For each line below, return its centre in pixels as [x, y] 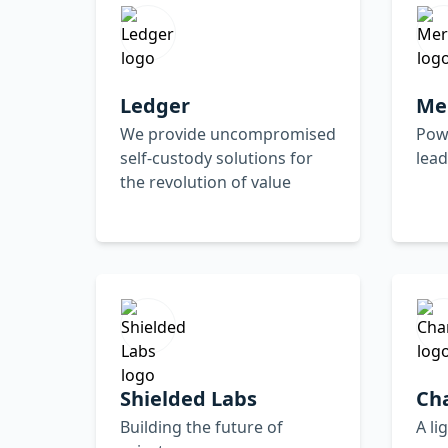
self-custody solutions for [216, 157]
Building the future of [201, 426]
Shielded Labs [188, 398]
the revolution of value [205, 181]
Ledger [155, 105]
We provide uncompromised [228, 133]
